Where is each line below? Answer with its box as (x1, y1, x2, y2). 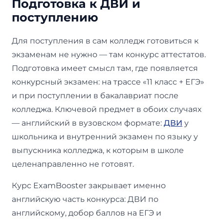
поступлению (12, 10, 98, 24)
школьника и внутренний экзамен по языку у (12, 131, 198, 141)
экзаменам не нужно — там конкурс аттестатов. (12, 49, 206, 59)
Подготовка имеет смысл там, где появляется (12, 63, 198, 73)
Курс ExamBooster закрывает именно (12, 180, 166, 190)
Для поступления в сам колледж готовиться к (12, 36, 198, 45)
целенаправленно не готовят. (12, 159, 134, 169)
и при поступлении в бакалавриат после (12, 90, 178, 100)
